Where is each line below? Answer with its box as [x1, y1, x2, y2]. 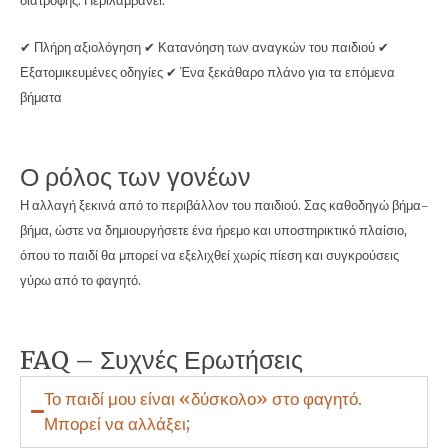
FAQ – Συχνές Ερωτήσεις [20, 343, 303, 376]
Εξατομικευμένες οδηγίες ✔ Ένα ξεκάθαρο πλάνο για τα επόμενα [20, 64, 395, 80]
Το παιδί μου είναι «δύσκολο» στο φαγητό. [44, 387, 363, 410]
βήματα [20, 89, 62, 105]
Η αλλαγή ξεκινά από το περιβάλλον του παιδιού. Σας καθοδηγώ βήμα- [20, 196, 428, 213]
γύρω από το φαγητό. [20, 271, 141, 288]
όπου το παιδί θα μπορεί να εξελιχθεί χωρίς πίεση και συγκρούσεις [20, 246, 399, 263]
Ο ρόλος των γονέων [20, 160, 251, 193]
